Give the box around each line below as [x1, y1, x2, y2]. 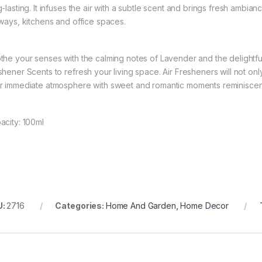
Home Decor [180, 201, 229, 211]
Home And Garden [105, 201, 176, 211]
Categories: [55, 201, 106, 211]
